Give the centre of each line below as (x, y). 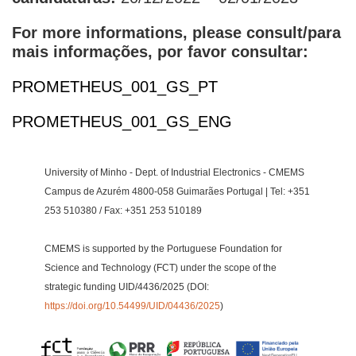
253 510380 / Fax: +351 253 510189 (123, 211)
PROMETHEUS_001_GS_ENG (122, 122)
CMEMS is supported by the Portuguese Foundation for (163, 249)
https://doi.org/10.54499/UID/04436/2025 (132, 306)
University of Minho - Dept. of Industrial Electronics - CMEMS (174, 172)
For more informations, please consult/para (176, 33)
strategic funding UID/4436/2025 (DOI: (126, 287)
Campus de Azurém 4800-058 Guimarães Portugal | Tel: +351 (177, 192)
